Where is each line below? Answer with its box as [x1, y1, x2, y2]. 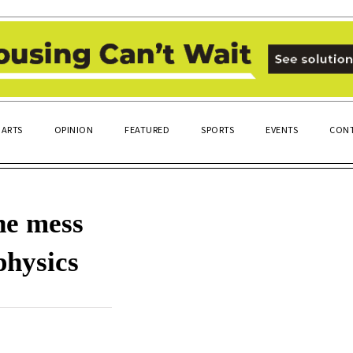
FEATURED [124, 122, 169, 136]
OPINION [54, 122, 93, 136]
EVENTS [266, 122, 298, 136]
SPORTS [201, 122, 234, 136]
